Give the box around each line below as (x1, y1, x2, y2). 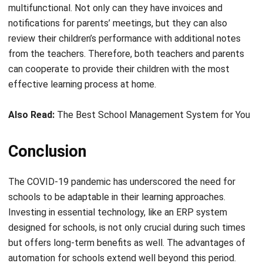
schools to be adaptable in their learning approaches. (8, 159, 225, 170)
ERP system (176, 174, 227, 186)
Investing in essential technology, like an (8, 174, 176, 186)
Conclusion (8, 109, 86, 129)
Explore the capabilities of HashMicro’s (8, 235, 171, 247)
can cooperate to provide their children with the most (8, 31, 230, 42)
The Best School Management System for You (57, 76, 250, 88)
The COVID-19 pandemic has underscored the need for (8, 143, 235, 155)
